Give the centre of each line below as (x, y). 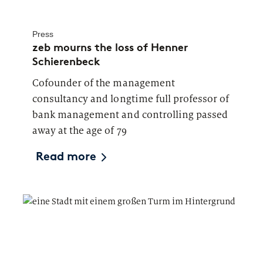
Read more (66, 157)
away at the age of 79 (80, 130)
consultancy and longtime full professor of (131, 99)
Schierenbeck (66, 61)
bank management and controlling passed (130, 114)
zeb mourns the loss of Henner (110, 47)
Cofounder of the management (104, 83)
